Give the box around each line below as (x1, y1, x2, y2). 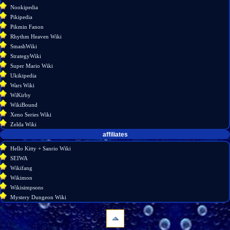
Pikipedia (10, 13, 33, 20)
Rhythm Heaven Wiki (10, 33, 62, 40)
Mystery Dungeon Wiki (10, 194, 67, 200)
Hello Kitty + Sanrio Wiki (10, 145, 71, 151)
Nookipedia (10, 4, 39, 10)
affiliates (102, 131, 128, 138)
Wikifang (10, 164, 33, 171)
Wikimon (10, 174, 33, 181)
